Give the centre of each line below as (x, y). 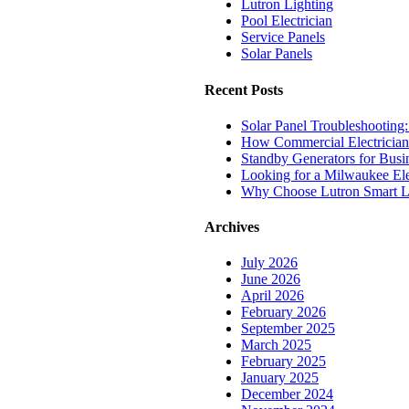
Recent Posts (244, 89)
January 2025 (280, 378)
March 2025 (276, 345)
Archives (232, 227)
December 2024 (287, 394)
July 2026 (269, 263)
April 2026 (273, 296)
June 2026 (271, 279)
